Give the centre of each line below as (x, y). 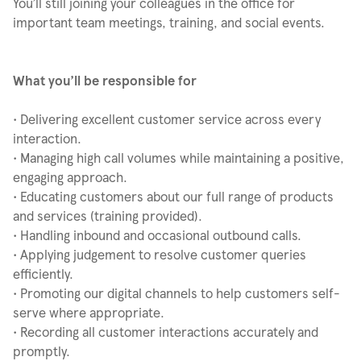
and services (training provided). (108, 216)
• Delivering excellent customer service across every (167, 119)
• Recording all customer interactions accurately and (166, 332)
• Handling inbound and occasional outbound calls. (157, 235)
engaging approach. (70, 177)
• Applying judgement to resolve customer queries (160, 254)
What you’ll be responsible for (105, 80)
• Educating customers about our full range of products (173, 196)
